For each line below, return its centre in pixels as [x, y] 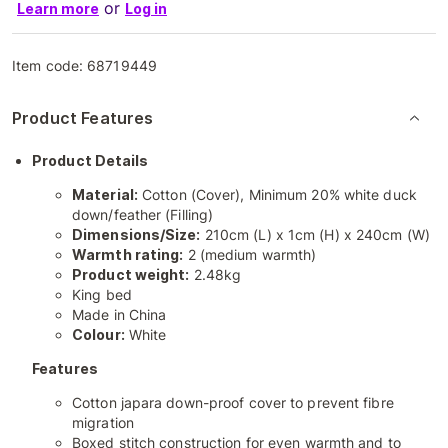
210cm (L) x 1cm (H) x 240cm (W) [315, 234]
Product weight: [131, 274]
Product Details [90, 160]
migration [103, 422]
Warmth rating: [128, 254]
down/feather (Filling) [143, 214]
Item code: [50, 65]
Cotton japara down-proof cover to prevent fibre [233, 402]
